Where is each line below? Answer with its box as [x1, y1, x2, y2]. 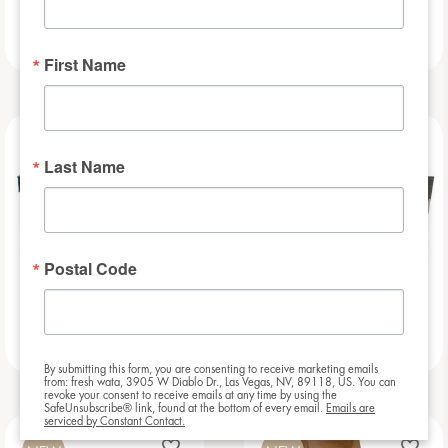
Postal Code [44, 257, 137, 280]
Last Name [44, 155, 125, 178]
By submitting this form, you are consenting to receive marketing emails [44, 364, 378, 375]
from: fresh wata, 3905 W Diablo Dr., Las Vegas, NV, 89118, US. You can [44, 377, 396, 388]
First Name [44, 53, 126, 76]
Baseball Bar [285, 34, 402, 52]
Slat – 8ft [303, 334, 384, 352]
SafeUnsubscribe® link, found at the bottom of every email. [44, 403, 326, 414]
